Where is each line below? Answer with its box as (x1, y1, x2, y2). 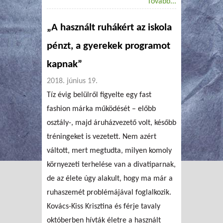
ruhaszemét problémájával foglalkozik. (47, 188, 171, 197)
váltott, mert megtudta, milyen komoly (47, 146, 172, 155)
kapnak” (47, 59, 82, 70)
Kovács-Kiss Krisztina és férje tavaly (47, 202, 160, 211)
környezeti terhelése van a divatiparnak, (47, 160, 176, 169)
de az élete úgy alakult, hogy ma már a (47, 174, 173, 183)
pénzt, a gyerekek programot (47, 41, 170, 51)
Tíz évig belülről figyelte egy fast (47, 91, 151, 99)
